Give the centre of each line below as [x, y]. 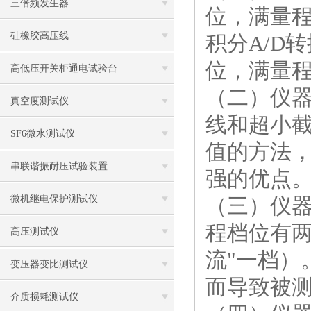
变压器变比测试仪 [49, 264]
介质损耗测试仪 [44, 297]
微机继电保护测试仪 [54, 199]
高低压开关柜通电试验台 [64, 68]
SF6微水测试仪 [43, 134]
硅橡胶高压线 [40, 36]
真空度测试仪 [40, 101]
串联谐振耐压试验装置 [59, 166]
